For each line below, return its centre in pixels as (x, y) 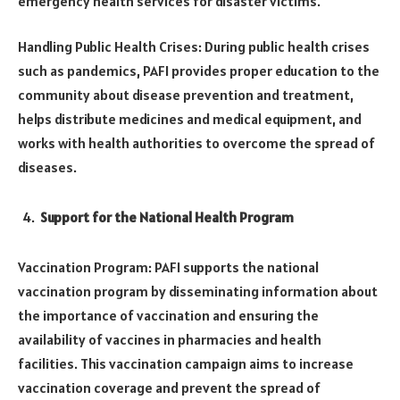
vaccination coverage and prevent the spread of (169, 387)
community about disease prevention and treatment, (186, 95)
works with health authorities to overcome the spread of (196, 143)
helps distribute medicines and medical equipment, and (190, 119)
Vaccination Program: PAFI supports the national (168, 267)
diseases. (47, 167)
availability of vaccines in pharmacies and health (170, 339)
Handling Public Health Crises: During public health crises (194, 47)
